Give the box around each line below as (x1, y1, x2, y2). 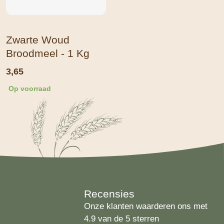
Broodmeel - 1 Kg (6, 47, 89, 59)
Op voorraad (8, 84, 51, 93)
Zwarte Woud (6, 34, 69, 46)
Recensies (84, 188, 134, 200)
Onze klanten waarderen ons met (84, 201, 207, 211)
